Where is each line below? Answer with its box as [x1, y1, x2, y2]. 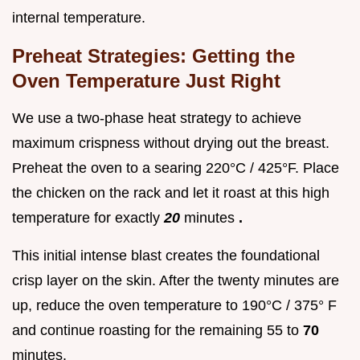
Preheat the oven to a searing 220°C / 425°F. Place [12, 159, 339, 176]
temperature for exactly [12, 209, 164, 226]
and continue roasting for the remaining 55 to [12, 321, 303, 338]
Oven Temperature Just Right [12, 69, 280, 92]
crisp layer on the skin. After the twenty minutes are [12, 272, 339, 288]
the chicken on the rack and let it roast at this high [12, 184, 329, 201]
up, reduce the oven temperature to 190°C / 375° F [12, 297, 337, 313]
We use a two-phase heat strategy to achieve [12, 109, 301, 126]
